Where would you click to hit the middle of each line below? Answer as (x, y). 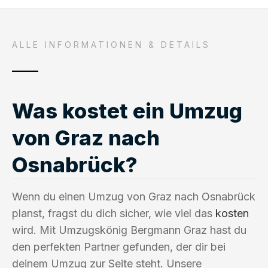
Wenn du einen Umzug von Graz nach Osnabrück (134, 196)
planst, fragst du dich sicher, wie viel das (114, 213)
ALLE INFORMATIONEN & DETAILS (111, 44)
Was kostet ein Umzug (127, 110)
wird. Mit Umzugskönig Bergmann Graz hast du (129, 230)
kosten (232, 213)
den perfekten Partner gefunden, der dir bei (119, 246)
